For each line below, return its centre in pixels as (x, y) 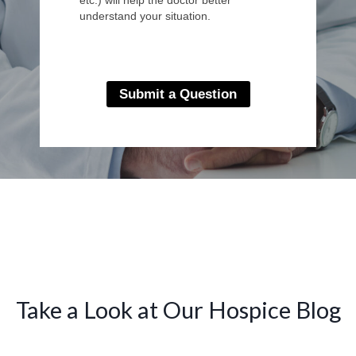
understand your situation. (145, 15)
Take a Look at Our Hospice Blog (178, 309)
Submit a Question (178, 94)
